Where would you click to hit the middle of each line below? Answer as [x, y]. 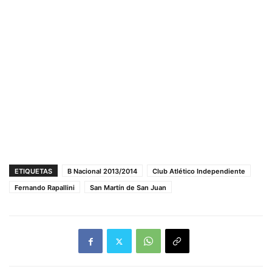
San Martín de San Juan [128, 188]
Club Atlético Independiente [199, 172]
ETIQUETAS [33, 172]
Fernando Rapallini [45, 188]
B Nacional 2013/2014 [102, 172]
